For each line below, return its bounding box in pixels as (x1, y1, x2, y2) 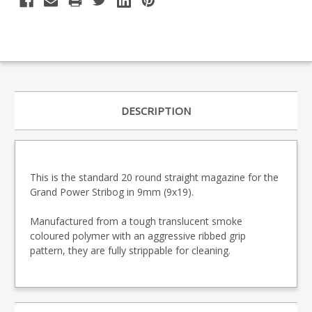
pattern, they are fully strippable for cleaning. (30, 244, 231, 258)
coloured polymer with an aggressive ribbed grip (30, 229, 246, 243)
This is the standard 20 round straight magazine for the (30, 171, 279, 185)
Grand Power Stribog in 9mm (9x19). (30, 185, 194, 199)
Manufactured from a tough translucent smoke (30, 214, 242, 228)
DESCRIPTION (121, 104, 191, 118)
